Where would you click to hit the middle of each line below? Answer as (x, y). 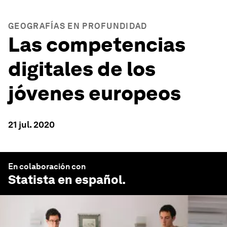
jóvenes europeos (94, 93)
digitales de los (82, 69)
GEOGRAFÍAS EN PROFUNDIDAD (78, 26)
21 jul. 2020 (31, 124)
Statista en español (65, 180)
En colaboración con (47, 166)
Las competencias (97, 45)
